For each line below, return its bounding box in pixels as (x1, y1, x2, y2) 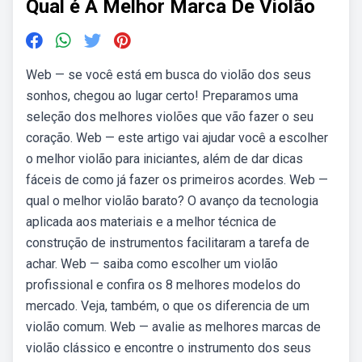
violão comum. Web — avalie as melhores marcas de (26, 319, 321, 335)
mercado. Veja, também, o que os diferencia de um (26, 298, 309, 314)
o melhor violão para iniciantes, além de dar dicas (26, 151, 303, 166)
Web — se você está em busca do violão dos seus (26, 67, 311, 82)
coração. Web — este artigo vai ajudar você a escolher (26, 130, 328, 145)
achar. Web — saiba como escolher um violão (26, 256, 278, 271)
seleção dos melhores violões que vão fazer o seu (26, 109, 314, 124)
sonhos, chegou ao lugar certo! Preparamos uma (26, 88, 298, 103)
